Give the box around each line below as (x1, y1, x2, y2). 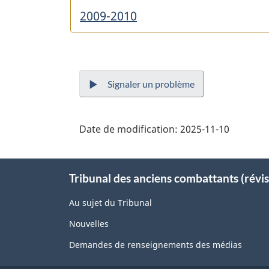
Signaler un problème (107, 77, 195, 89)
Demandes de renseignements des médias (69, 239, 242, 251)
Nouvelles (69, 218, 109, 230)
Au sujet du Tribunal (69, 197, 152, 209)
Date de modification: (79, 122, 178, 136)
